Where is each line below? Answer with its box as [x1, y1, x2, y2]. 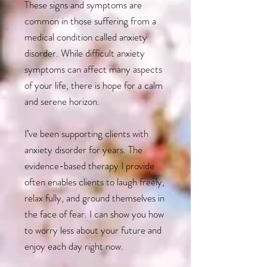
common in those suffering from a [24, 13, 156, 28]
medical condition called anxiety [24, 29, 147, 44]
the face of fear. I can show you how [24, 206, 164, 221]
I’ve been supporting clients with [24, 126, 148, 141]
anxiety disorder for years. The [24, 142, 142, 157]
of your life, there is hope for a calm [24, 77, 163, 92]
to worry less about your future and [24, 222, 162, 237]
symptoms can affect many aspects [24, 61, 162, 76]
